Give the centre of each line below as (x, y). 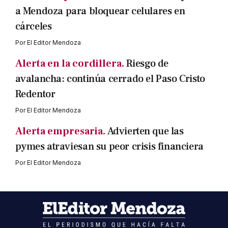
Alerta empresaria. (60, 131)
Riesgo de (147, 63)
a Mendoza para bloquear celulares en (100, 11)
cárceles (33, 26)
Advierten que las (145, 131)
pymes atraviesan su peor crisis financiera (109, 146)
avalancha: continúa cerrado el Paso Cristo (110, 79)
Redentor (35, 94)
